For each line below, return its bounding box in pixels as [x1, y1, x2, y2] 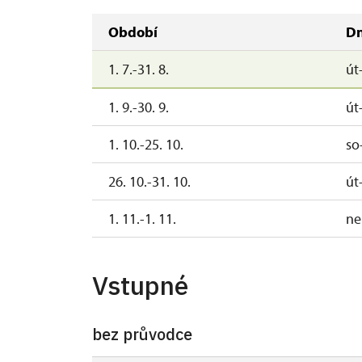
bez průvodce [92, 322, 192, 345]
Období [108, 22, 158, 41]
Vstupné [92, 267, 188, 302]
